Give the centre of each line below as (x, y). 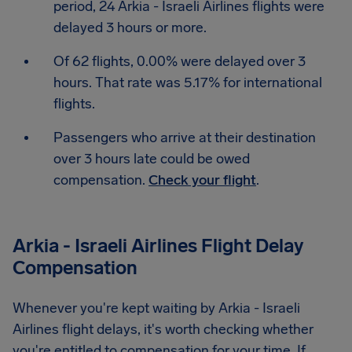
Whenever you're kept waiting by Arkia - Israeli (156, 308)
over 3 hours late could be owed (152, 159)
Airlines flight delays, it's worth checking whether (163, 329)
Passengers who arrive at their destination (185, 137)
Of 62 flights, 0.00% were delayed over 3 (180, 61)
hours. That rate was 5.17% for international (188, 82)
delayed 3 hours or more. (130, 27)
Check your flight (202, 180)
